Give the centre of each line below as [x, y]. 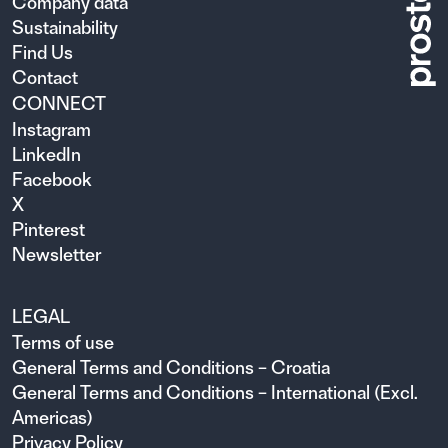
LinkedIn [46, 154]
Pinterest [48, 229]
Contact [45, 77]
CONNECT [59, 103]
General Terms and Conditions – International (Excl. [215, 392]
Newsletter [56, 254]
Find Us [42, 52]
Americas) [52, 417]
